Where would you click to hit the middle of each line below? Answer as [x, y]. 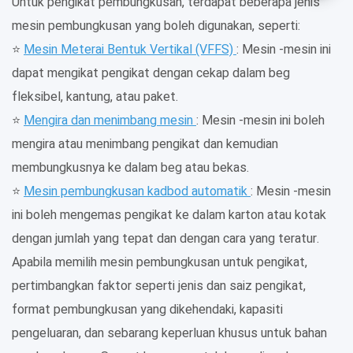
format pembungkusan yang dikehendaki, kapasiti [147, 310]
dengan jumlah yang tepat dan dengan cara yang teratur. [165, 239]
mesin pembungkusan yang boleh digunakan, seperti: [156, 26]
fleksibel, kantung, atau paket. [95, 97]
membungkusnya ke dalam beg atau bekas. [130, 168]
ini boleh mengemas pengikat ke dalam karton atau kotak [169, 216]
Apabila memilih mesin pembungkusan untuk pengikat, [160, 263]
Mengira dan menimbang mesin [110, 121]
